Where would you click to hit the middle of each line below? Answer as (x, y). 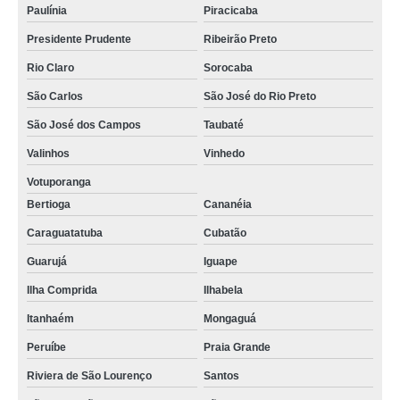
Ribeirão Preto (240, 39)
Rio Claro (50, 68)
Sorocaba (228, 68)
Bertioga (49, 204)
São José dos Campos (84, 125)
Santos (221, 376)
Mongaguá (229, 319)
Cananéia (227, 204)
